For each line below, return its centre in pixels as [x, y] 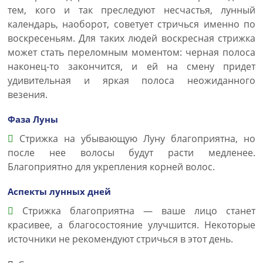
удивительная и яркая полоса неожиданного [131, 80]
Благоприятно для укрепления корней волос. [111, 167]
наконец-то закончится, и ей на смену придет [131, 66]
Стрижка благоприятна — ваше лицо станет [134, 211]
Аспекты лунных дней [59, 191]
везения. [28, 95]
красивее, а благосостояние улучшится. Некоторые [131, 225]
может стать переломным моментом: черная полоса [131, 52]
